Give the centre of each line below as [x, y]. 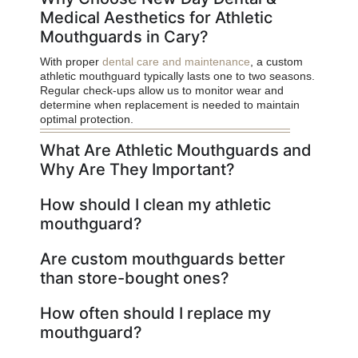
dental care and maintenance [176, 61]
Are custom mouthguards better [163, 259]
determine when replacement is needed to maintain [170, 104]
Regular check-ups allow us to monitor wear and [162, 90]
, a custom [276, 61]
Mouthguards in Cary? [124, 36]
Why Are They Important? [137, 169]
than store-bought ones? [135, 278]
